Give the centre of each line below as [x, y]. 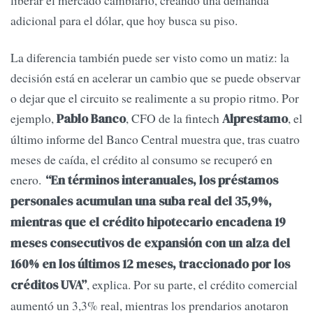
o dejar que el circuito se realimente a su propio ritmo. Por [155, 98]
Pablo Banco [90, 119]
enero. [28, 180]
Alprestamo [255, 119]
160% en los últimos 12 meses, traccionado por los [150, 264]
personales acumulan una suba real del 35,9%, [141, 202]
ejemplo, [32, 118]
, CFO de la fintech [174, 118]
